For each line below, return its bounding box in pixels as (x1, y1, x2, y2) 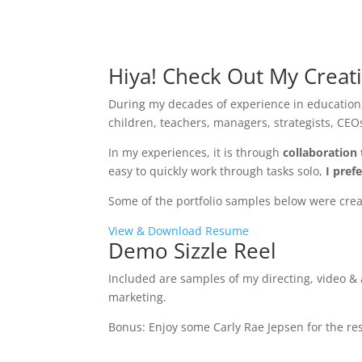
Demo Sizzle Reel (108, 235, 277, 265)
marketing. (108, 288, 167, 305)
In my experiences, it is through (108, 144, 284, 160)
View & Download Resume (108, 222, 250, 238)
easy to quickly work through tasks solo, (108, 162, 326, 179)
